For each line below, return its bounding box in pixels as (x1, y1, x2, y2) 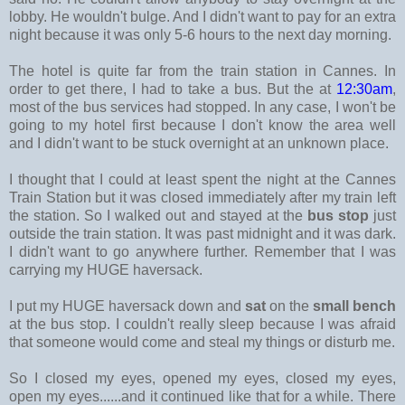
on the (269, 297, 313, 314)
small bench (313, 297, 396, 314)
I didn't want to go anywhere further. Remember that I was (9, 243, 396, 259)
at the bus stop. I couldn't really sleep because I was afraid (9, 316, 396, 332)
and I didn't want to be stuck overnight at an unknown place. (9, 135, 389, 151)
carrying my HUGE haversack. (9, 261, 202, 278)
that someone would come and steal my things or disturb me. (9, 334, 395, 350)
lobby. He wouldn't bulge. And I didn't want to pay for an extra (9, 8, 396, 24)
